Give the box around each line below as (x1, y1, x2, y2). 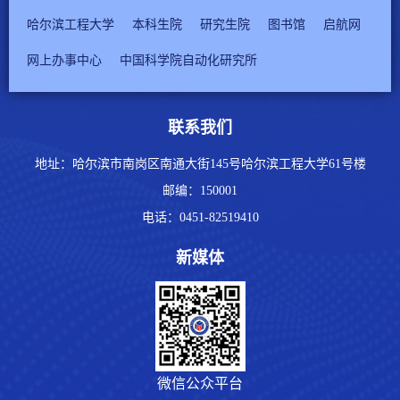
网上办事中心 (27, 54, 102, 68)
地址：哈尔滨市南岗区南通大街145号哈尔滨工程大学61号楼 (34, 157, 366, 171)
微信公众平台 (157, 376, 243, 392)
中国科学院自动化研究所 (120, 54, 257, 68)
